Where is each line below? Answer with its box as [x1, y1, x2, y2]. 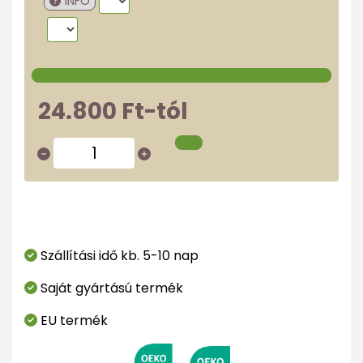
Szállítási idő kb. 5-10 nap [37, 246, 199, 266]
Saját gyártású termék [37, 279, 183, 298]
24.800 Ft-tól [38, 96, 188, 128]
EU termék [37, 311, 108, 331]
